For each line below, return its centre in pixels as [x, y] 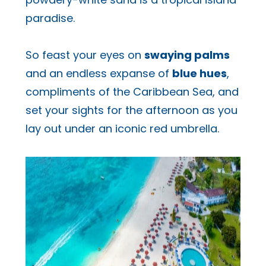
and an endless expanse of [99, 74]
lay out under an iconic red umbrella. [123, 129]
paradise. [50, 18]
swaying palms [187, 55]
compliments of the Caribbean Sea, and [132, 92]
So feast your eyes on [85, 55]
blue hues [199, 74]
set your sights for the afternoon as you [131, 110]
